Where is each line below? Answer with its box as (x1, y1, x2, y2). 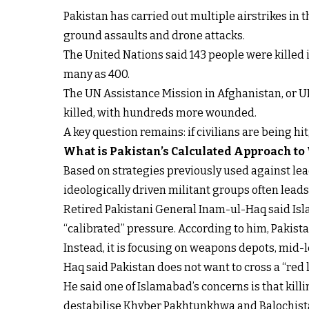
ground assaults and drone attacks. (63, 29, 245, 43)
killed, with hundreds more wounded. (63, 106, 257, 120)
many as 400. (63, 68, 130, 81)
